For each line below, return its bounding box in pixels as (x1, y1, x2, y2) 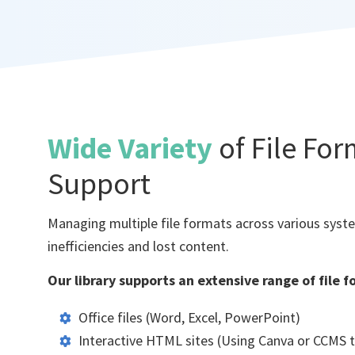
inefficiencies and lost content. (48, 237, 229, 256)
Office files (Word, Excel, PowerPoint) (78, 307, 300, 326)
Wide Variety (48, 128, 219, 166)
